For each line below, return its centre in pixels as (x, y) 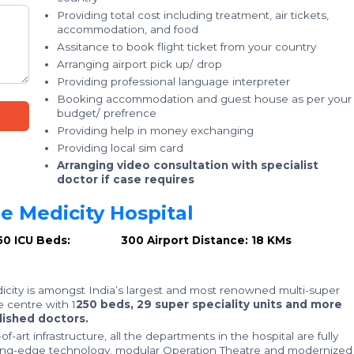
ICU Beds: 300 (79, 240)
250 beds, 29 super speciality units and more (209, 304)
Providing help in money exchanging (155, 130)
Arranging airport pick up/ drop (139, 64)
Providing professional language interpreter (173, 81)
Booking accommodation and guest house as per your (204, 99)
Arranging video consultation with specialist (188, 165)
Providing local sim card (120, 148)
